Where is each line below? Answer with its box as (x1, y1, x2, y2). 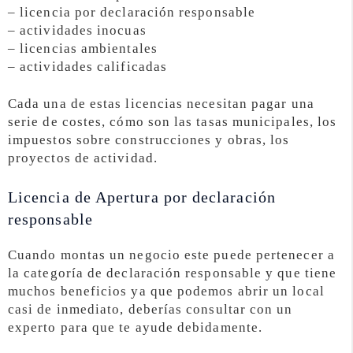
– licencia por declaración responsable (8, 5, 256, 20)
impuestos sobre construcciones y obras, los (8, 132, 290, 148)
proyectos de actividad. (8, 150, 158, 166)
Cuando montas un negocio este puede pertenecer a (8, 247, 335, 262)
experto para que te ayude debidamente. (8, 319, 263, 335)
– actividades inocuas (8, 23, 147, 39)
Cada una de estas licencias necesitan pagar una (8, 96, 314, 112)
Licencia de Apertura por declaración (8, 188, 276, 206)
